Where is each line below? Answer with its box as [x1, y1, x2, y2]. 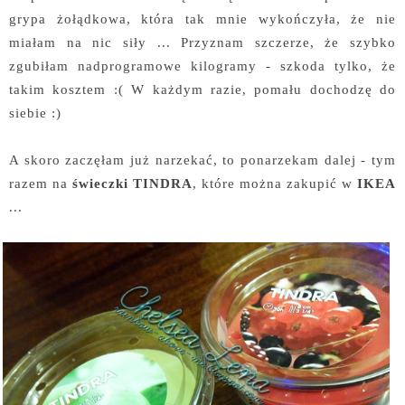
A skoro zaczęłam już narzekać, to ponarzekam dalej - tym [9, 152, 396, 168]
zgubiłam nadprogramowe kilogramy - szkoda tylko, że [9, 58, 396, 74]
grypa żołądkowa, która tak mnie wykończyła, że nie [9, 11, 396, 27]
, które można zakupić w [193, 175, 357, 192]
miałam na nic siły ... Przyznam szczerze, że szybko [9, 34, 396, 51]
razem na [9, 175, 72, 192]
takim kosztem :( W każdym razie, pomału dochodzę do [9, 81, 396, 98]
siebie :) [9, 105, 61, 121]
